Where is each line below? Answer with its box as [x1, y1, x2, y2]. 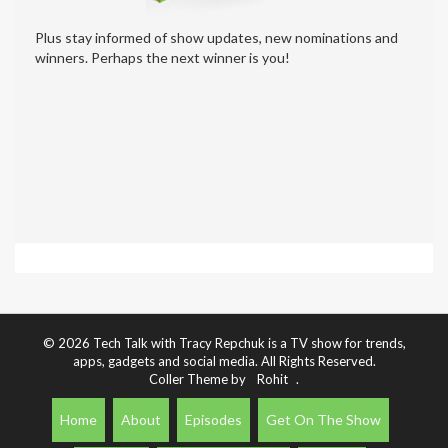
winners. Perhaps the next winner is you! [35, 49, 290, 67]
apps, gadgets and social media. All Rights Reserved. [72, 353, 376, 370]
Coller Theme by [149, 371, 249, 388]
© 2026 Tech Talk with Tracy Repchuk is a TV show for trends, [42, 335, 406, 352]
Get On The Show [265, 411, 381, 429]
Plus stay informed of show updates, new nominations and [35, 29, 398, 47]
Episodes [184, 411, 242, 429]
